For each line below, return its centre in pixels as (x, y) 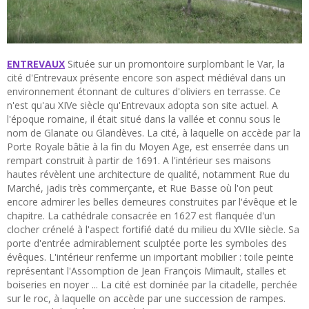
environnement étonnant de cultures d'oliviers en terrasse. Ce (144, 91)
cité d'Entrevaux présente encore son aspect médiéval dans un (146, 77)
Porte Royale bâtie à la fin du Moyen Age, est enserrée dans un (148, 146)
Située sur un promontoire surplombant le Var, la (175, 63)
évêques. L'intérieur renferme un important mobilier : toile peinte (150, 257)
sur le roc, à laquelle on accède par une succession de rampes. (146, 298)
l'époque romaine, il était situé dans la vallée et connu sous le (144, 119)
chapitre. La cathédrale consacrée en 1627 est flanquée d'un (141, 215)
